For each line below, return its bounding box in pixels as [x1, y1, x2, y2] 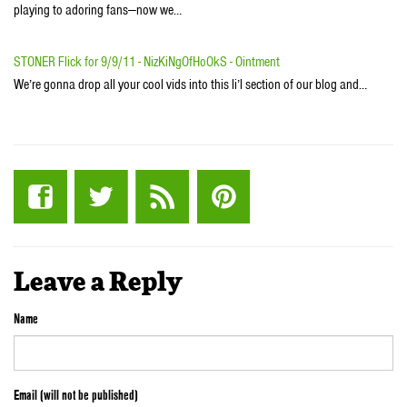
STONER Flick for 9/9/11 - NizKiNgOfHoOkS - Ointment [14, 53, 280, 71]
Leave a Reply [14, 270, 182, 296]
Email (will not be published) [14, 386, 138, 404]
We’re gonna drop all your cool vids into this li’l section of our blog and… [14, 75, 367, 94]
